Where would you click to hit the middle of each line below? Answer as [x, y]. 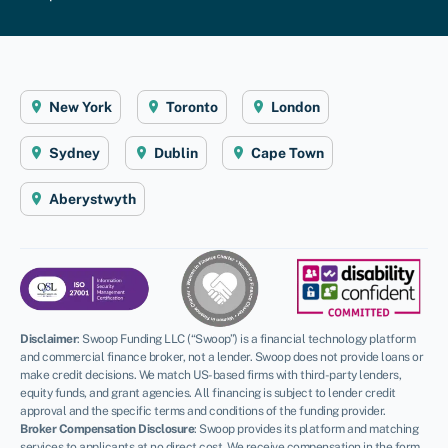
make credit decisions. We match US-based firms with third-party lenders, [210, 374]
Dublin [175, 152]
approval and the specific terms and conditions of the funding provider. [203, 410]
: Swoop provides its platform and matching [306, 428]
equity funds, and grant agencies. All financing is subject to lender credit [208, 392]
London [295, 106]
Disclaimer [48, 338]
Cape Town [287, 152]
